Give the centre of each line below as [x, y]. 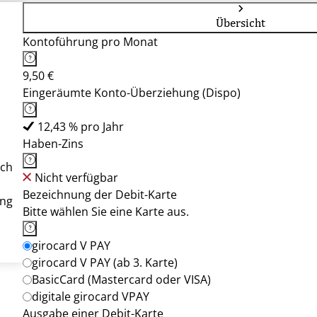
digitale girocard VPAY [91, 296]
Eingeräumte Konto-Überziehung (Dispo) [132, 93]
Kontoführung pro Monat [90, 42]
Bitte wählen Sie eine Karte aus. [106, 212]
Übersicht [241, 23]
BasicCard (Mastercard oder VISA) [121, 279]
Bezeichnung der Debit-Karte [100, 195]
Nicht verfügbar [76, 178]
